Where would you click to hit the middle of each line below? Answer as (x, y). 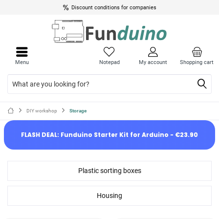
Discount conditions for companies (114, 7)
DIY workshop (42, 111)
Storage (78, 111)
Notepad (109, 62)
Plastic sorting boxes (109, 171)
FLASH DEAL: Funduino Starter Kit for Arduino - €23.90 (109, 135)
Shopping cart (197, 62)
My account (153, 62)
